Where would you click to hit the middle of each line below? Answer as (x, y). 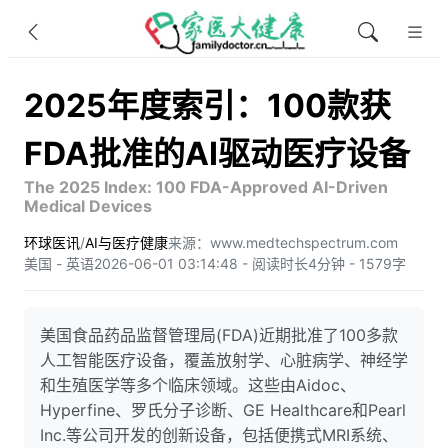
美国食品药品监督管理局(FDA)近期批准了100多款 (219, 335)
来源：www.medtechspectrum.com (283, 242)
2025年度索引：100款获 (207, 105)
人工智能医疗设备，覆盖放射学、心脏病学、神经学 (224, 360)
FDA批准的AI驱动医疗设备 (217, 153)
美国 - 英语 (59, 263)
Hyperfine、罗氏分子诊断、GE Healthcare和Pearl (223, 410)
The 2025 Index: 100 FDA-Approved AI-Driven (206, 187)
